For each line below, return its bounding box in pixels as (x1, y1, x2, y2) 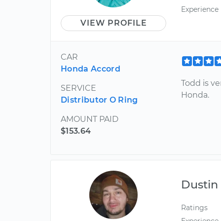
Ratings (181, 203, 208, 212)
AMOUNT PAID (61, 114, 118, 124)
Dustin (181, 177, 219, 191)
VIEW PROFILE (80, 18, 147, 28)
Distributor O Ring (61, 95, 138, 105)
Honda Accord (61, 64, 120, 74)
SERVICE (61, 83, 96, 93)
